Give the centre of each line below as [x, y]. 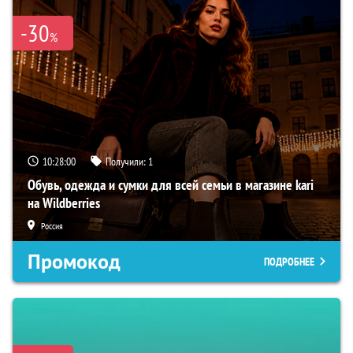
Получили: [127, 161]
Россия [52, 225]
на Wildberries [64, 203]
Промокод [74, 261]
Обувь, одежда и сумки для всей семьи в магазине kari [171, 184]
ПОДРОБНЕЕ [289, 261]
